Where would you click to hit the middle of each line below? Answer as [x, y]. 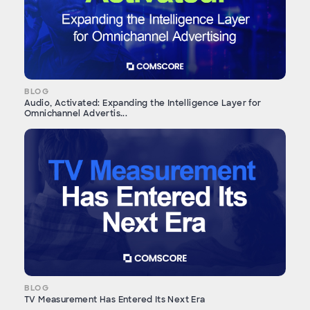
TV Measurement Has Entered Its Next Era [115, 300]
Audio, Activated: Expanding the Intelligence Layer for [143, 103]
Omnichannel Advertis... [76, 114]
